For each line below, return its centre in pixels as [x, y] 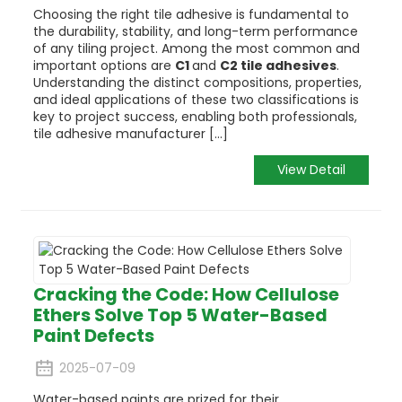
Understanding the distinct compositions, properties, [197, 82]
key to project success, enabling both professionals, [195, 116]
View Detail [312, 169]
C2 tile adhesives [278, 65]
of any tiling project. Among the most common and [196, 48]
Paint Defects [93, 335]
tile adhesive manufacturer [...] [130, 133]
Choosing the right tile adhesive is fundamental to [191, 14]
